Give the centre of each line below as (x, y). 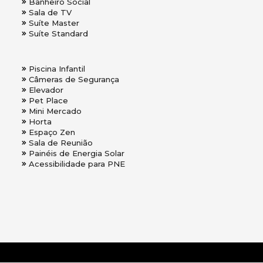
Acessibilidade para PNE (77, 164)
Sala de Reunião (61, 143)
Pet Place (48, 101)
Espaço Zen (52, 132)
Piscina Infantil (57, 69)
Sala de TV (50, 13)
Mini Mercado (55, 111)
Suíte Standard (58, 34)
